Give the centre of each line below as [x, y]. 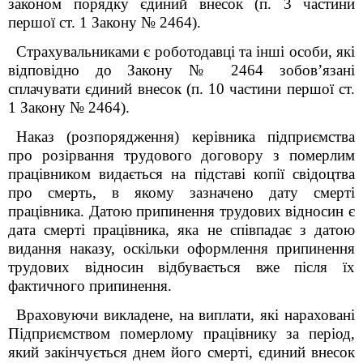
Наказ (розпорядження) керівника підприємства [186, 137]
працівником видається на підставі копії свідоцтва [181, 174]
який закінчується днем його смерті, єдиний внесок [181, 352]
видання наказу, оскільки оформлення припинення [181, 248]
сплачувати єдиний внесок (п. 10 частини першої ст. [181, 89]
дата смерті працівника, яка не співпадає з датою [181, 230]
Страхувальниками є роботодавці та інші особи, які [186, 51]
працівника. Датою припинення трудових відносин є [181, 211]
